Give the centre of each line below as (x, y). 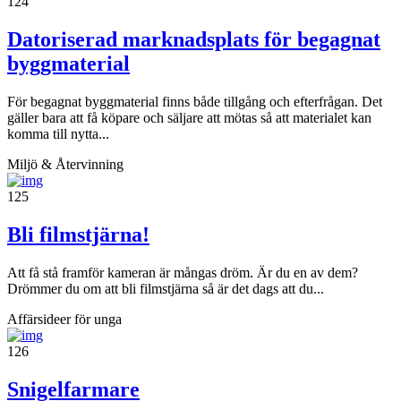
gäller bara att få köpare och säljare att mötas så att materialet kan (189, 118)
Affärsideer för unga (64, 320)
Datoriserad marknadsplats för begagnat (194, 40)
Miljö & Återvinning (65, 165)
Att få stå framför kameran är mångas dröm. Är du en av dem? (183, 273)
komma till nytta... (58, 134)
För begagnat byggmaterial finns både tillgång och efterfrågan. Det (195, 102)
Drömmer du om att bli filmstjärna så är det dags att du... (166, 289)
